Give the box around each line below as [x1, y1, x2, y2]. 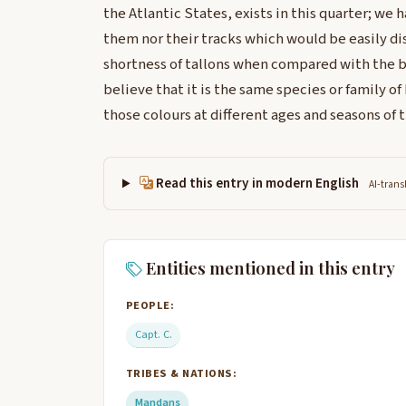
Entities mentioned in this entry [142, 256, 395, 280]
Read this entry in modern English [153, 173, 362, 194]
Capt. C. [134, 325, 172, 343]
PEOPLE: [126, 296, 175, 314]
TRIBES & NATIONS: [126, 365, 237, 382]
